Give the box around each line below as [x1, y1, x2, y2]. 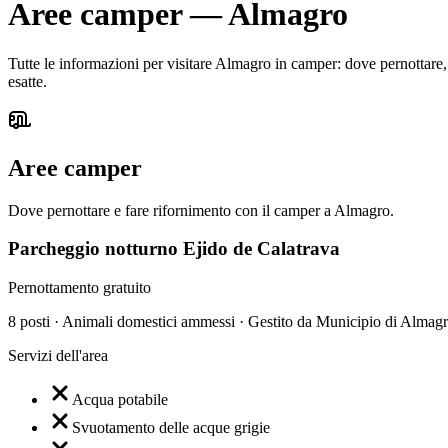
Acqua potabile [72, 391, 168, 409]
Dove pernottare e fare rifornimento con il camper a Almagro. [8, 201, 394, 219]
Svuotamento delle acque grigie [72, 419, 270, 437]
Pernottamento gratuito [8, 279, 151, 297]
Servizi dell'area [8, 347, 108, 365]
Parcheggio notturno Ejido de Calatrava [8, 238, 340, 260]
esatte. [8, 72, 47, 90]
